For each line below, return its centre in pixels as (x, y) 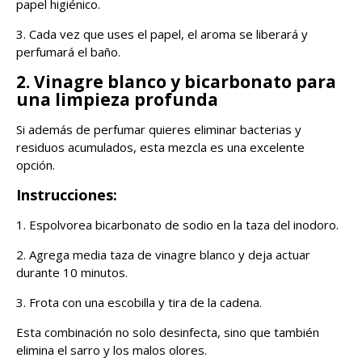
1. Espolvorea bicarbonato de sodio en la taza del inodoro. (177, 224)
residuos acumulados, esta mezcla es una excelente (160, 147)
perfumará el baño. (68, 51)
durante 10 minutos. (72, 272)
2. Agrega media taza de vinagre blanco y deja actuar (163, 254)
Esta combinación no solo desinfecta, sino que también (168, 332)
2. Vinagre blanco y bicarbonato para (176, 81)
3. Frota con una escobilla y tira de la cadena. (139, 302)
